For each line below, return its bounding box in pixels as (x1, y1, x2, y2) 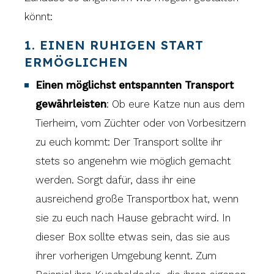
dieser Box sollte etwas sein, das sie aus (35, 231, 231, 243)
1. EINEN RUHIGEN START (24, 37, 204, 53)
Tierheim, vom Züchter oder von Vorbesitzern (35, 117, 246, 130)
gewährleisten (35, 98, 107, 111)
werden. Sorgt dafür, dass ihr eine (35, 174, 196, 187)
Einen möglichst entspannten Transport (35, 79, 234, 92)
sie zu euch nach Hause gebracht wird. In (35, 212, 231, 224)
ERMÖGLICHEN (24, 54, 129, 70)
